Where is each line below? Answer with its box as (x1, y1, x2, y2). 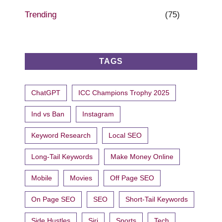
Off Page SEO (110, 173, 154, 182)
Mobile (31, 173, 52, 182)
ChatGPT (31, 88, 60, 97)
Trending (25, 9, 56, 19)
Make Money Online (111, 152, 173, 161)
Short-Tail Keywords (125, 195, 188, 203)
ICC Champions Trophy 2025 (78, 88, 169, 97)
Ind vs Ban (31, 110, 64, 118)
